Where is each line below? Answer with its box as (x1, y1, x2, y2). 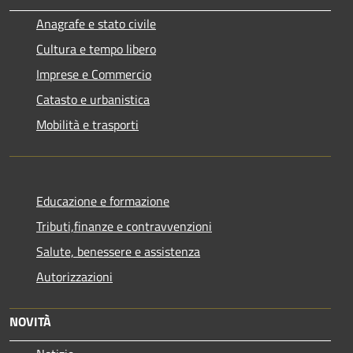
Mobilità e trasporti (36, 115, 139, 134)
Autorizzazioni (36, 267, 113, 286)
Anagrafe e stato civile (36, 14, 156, 33)
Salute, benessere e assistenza (36, 242, 200, 261)
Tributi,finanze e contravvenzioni (36, 217, 212, 236)
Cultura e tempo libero (36, 39, 156, 58)
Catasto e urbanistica (36, 90, 150, 109)
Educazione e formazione (36, 191, 169, 210)
